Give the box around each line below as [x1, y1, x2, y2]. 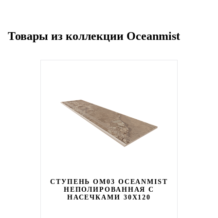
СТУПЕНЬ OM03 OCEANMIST [50, 178, 168, 185]
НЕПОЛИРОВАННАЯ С [63, 186, 155, 193]
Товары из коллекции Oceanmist [8, 30, 180, 42]
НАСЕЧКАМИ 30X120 [67, 194, 151, 201]
